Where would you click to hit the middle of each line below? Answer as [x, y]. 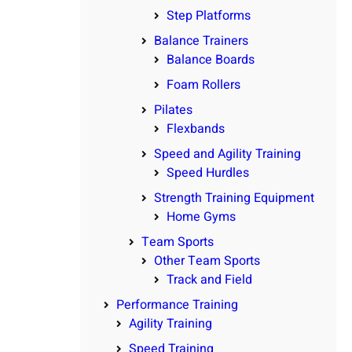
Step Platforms [209, 16]
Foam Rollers [203, 85]
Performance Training [177, 305]
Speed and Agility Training [227, 154]
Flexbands [196, 129]
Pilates [173, 110]
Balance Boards [211, 60]
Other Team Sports [207, 261]
